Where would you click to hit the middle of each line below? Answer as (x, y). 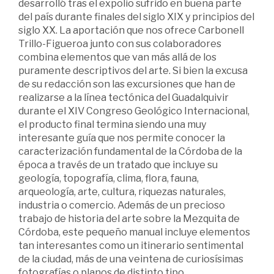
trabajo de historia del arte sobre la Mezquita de (129, 218)
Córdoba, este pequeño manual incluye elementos (134, 232)
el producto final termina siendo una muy (112, 124)
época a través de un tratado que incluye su (118, 165)
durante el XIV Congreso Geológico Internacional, (134, 111)
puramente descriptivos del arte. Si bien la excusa (133, 70)
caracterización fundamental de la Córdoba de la (130, 151)
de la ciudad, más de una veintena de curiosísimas (131, 259)
